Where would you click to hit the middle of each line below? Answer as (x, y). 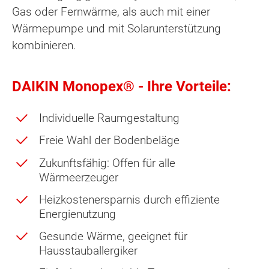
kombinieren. (44, 46)
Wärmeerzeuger (79, 177)
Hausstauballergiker (90, 251)
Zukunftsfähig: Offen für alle (107, 163)
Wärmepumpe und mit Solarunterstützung (116, 29)
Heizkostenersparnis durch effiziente (129, 199)
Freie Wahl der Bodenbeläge (111, 141)
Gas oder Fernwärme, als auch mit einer (111, 12)
